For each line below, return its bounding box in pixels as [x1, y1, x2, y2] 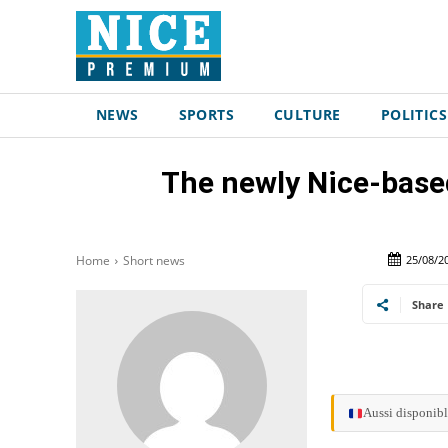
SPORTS [178, 105, 235, 124]
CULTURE [274, 105, 341, 124]
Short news [123, 252, 185, 270]
